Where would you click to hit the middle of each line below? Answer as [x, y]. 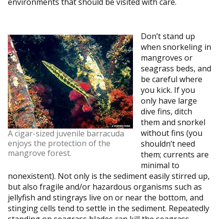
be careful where [172, 79]
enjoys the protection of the [59, 143]
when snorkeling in [176, 47]
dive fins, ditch [166, 111]
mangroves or [167, 57]
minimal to [160, 165]
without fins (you [172, 133]
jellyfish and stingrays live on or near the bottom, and [106, 197]
